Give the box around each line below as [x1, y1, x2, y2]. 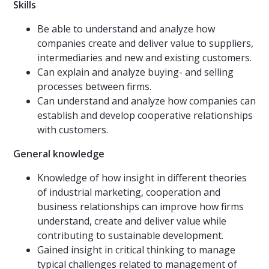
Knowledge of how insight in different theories [37, 171, 247, 185]
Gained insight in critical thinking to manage [37, 243, 235, 257]
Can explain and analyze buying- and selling [37, 65, 234, 79]
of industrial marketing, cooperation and [37, 186, 220, 199]
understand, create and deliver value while [37, 214, 226, 228]
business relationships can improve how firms [37, 200, 244, 214]
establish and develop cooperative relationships [37, 109, 253, 122]
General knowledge [13, 147, 104, 161]
